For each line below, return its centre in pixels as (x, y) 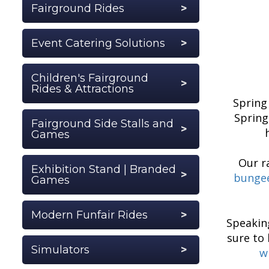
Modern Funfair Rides (89, 215)
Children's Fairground (90, 78)
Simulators (60, 249)
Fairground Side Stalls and (102, 123)
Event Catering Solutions (98, 43)
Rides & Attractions (83, 89)
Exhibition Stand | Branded (104, 169)
